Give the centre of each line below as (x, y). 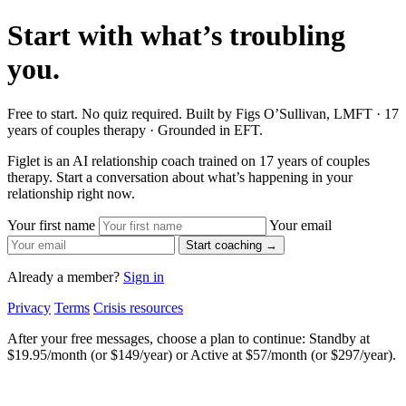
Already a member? (65, 276)
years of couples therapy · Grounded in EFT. (135, 130)
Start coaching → (232, 245)
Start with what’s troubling (176, 36)
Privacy (29, 307)
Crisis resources (138, 307)
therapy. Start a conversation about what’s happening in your (180, 177)
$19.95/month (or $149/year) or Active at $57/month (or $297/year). (202, 354)
